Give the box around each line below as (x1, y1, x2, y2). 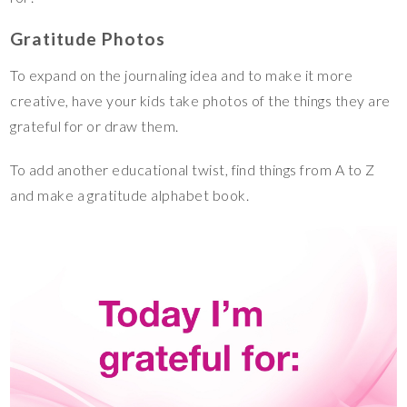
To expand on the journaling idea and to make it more (10, 65, 353, 84)
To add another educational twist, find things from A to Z (10, 160, 375, 178)
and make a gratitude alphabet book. (10, 185, 250, 203)
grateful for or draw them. (10, 116, 179, 134)
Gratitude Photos (10, 27, 165, 49)
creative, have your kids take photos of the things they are (10, 91, 391, 109)
